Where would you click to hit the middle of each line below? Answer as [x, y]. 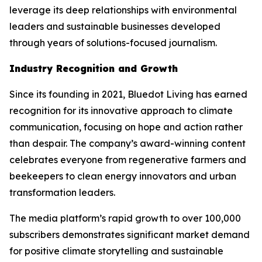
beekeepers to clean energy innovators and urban [123, 176]
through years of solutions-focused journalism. [113, 43]
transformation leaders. [62, 192]
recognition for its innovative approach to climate [121, 111]
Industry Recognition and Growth [94, 68]
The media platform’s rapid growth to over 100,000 [125, 218]
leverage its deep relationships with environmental [123, 10]
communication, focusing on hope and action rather [126, 127]
